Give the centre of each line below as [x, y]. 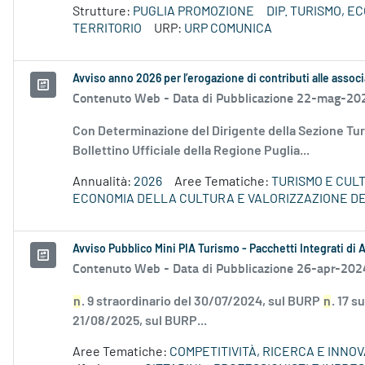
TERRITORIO [107, 29]
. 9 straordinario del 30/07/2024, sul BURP [202, 302]
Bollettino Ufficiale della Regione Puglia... [191, 151]
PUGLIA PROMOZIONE [193, 12]
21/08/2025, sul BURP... [140, 321]
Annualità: [103, 182]
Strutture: [103, 12]
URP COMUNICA [228, 29]
